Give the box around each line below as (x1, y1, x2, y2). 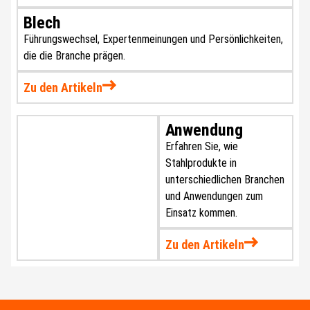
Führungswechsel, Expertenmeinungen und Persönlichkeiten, (24, 32, 283, 46)
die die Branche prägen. (24, 48, 125, 62)
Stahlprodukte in (165, 156, 237, 170)
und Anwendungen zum (165, 189, 264, 203)
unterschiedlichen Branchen (165, 172, 285, 186)
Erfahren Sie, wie (165, 139, 239, 153)
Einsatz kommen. (165, 206, 241, 219)
